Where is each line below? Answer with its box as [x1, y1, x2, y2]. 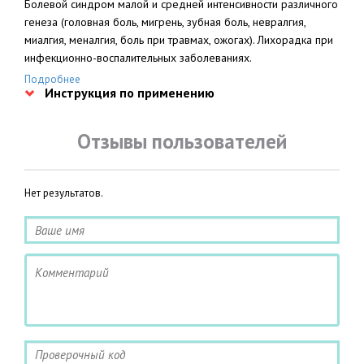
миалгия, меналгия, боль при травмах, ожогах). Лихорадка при [24, 32, 333, 47]
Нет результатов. [24, 186, 103, 200]
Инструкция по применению [45, 84, 214, 101]
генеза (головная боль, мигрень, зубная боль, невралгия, [24, 15, 305, 29]
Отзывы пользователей [77, 128, 287, 154]
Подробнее [24, 72, 80, 86]
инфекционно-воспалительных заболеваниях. [24, 50, 252, 65]
